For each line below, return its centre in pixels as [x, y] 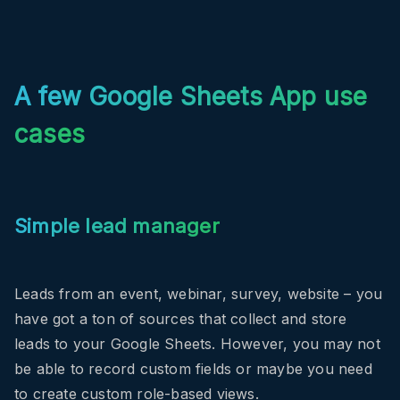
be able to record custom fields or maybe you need [193, 368]
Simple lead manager [117, 225]
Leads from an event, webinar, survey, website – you [199, 293]
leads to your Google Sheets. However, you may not [197, 343]
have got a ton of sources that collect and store [181, 318]
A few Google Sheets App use [191, 96]
